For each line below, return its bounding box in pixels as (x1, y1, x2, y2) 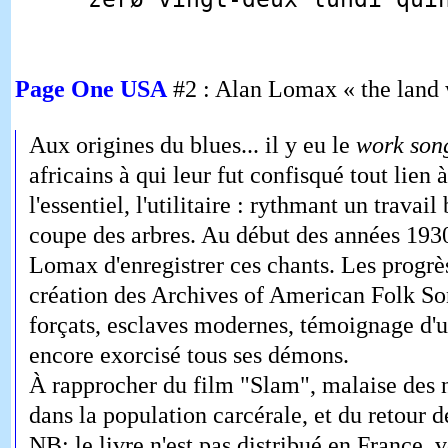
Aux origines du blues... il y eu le (28, 131, 356, 158)
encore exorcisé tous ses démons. (28, 341, 349, 368)
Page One (14, 76, 120, 102)
